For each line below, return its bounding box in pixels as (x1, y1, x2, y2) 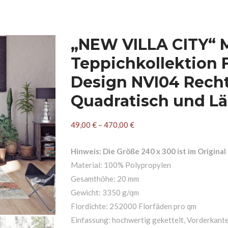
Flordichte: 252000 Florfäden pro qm (71, 202, 196, 211)
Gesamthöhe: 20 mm (71, 174, 139, 183)
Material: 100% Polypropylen (71, 160, 171, 169)
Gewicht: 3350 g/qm (71, 188, 139, 197)
